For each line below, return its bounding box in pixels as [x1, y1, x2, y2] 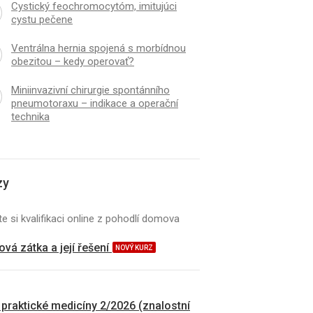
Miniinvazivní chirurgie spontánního [10, 83, 170, 96]
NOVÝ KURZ [115, 243, 153, 252]
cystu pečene [10, 13, 73, 26]
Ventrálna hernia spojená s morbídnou [10, 41, 186, 54]
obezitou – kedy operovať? [10, 54, 134, 68]
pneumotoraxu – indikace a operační [10, 96, 178, 110]
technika [10, 110, 50, 123]
